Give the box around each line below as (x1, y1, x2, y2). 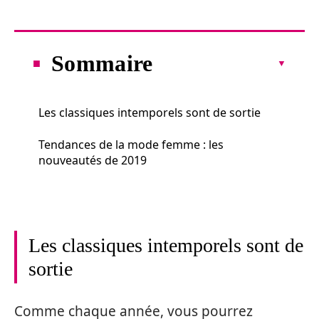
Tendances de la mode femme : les (38, 136, 224, 152)
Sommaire (51, 50, 153, 76)
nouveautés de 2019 (38, 152, 147, 168)
